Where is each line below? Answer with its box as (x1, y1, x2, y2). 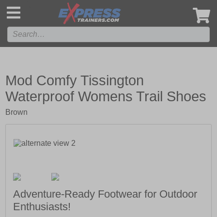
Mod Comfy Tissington (5, 73, 144, 88)
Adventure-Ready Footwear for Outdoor (13, 188, 198, 201)
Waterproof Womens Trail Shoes (5, 89, 207, 104)
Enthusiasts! (13, 201, 71, 213)
